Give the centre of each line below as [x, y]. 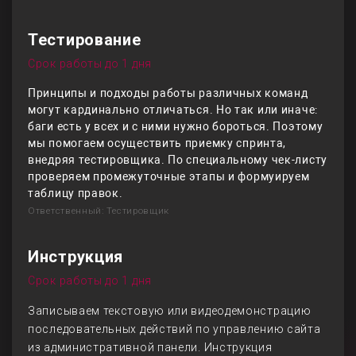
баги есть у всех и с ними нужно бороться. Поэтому [176, 126]
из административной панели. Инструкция [150, 347]
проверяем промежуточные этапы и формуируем [169, 176]
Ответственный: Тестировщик [99, 211]
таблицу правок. [75, 193]
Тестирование [85, 40]
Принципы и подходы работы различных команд [168, 93]
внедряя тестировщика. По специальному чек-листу [178, 160]
